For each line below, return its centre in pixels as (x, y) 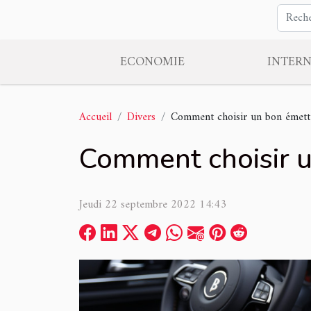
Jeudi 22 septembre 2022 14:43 (153, 205)
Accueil (95, 117)
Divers (141, 117)
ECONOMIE (153, 62)
